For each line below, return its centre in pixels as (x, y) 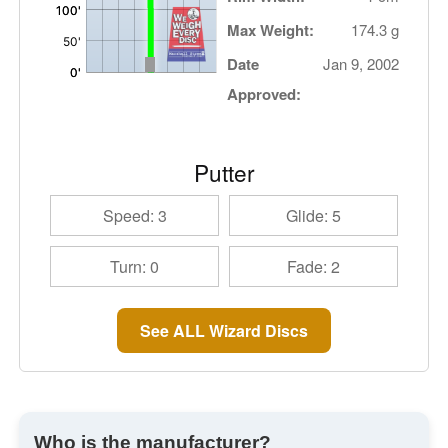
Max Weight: (271, 30)
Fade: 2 (313, 266)
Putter (224, 172)
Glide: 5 (313, 215)
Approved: (264, 94)
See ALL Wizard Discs (224, 330)
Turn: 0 (134, 266)
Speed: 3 (134, 215)
